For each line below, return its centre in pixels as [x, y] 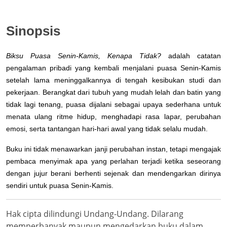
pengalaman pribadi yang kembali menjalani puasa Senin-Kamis [113, 68]
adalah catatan [191, 56]
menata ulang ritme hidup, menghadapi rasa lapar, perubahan [113, 117]
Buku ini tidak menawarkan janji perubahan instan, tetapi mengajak [113, 149]
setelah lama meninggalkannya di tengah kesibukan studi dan [113, 80]
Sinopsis [33, 31]
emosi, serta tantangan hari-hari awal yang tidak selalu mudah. [107, 129]
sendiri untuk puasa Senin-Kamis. [60, 186]
